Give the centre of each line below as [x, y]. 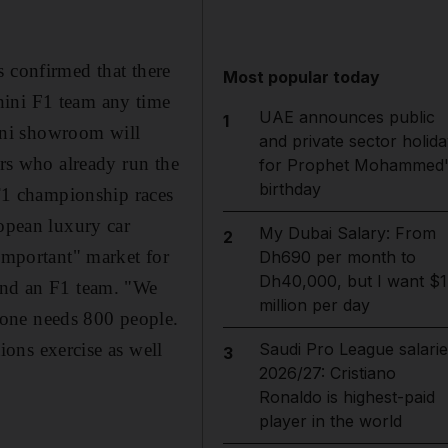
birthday [289, 189]
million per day [314, 305]
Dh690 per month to [337, 257]
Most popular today [302, 77]
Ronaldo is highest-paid [346, 397]
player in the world [330, 421]
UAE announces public [346, 117]
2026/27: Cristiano [327, 373]
